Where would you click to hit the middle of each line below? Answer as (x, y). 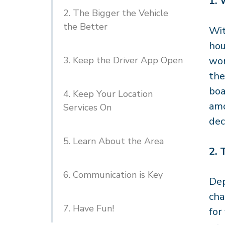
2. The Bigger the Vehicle (116, 13)
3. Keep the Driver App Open (123, 60)
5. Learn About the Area (114, 141)
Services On (87, 107)
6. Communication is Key (113, 175)
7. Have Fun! (89, 208)
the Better (85, 27)
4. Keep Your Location (108, 94)
